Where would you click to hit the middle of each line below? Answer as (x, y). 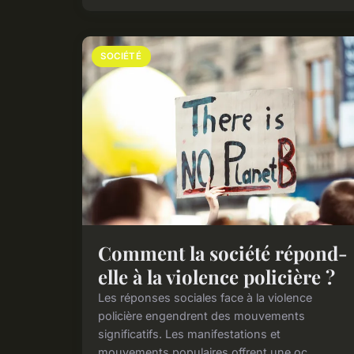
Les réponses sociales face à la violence (205, 297)
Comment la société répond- (223, 252)
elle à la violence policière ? (217, 276)
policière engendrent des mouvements (201, 315)
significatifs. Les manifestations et (189, 333)
